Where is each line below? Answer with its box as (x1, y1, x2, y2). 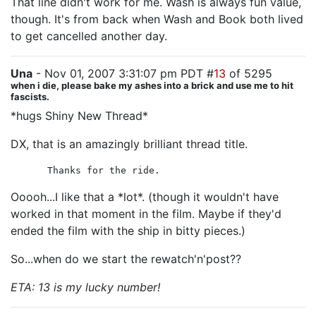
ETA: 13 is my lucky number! (11, 280, 160, 294)
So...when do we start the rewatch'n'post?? (11, 252, 241, 266)
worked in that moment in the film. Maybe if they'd (11, 207, 281, 221)
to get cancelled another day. (11, 29, 167, 43)
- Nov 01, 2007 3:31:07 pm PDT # (32, 66, 214, 80)
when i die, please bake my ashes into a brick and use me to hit (11, 80, 293, 91)
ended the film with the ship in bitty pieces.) (11, 224, 245, 238)
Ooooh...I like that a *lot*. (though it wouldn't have (11, 190, 279, 204)
